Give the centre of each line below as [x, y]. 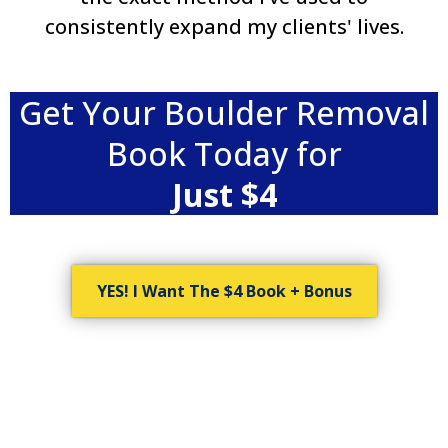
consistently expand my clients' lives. [224, 27]
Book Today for [224, 154]
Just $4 [224, 195]
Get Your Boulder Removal [224, 113]
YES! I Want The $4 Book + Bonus [224, 291]
